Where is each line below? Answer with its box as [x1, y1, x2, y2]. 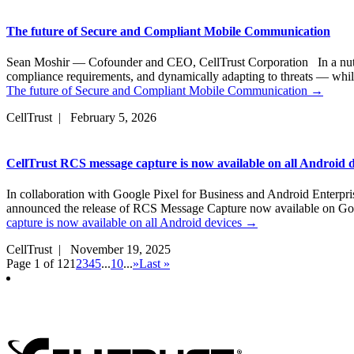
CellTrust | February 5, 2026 [6, 111, 156, 125]
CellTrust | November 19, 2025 [6, 242, 171, 256]
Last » [139, 256, 170, 270]
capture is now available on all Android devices [6, 215, 242, 229]
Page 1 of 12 [6, 256, 70, 270]
